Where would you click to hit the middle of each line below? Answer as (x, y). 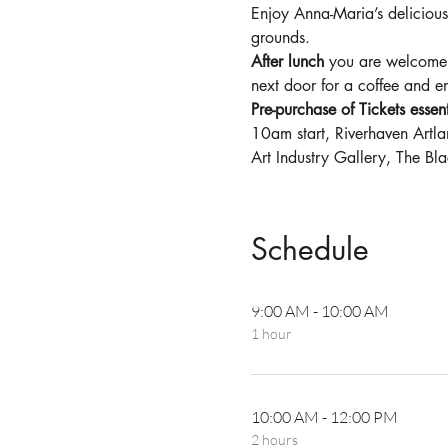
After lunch (287, 61)
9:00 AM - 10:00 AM (319, 310)
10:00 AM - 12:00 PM (324, 416)
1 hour (271, 333)
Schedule (309, 248)
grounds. (280, 37)
